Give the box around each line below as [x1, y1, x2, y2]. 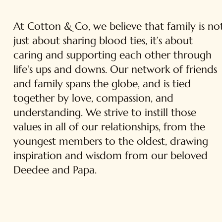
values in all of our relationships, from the [13, 120, 205, 134]
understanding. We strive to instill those [13, 106, 196, 119]
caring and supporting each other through [13, 49, 212, 62]
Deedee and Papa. [13, 164, 97, 177]
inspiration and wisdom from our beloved [13, 149, 208, 163]
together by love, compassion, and [13, 92, 173, 105]
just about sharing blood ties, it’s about [13, 34, 193, 48]
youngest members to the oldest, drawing [13, 135, 208, 148]
